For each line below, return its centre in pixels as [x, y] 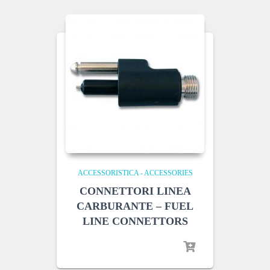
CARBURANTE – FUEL [135, 206]
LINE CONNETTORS [135, 221]
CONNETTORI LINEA [135, 191]
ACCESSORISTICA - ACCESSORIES [135, 173]
